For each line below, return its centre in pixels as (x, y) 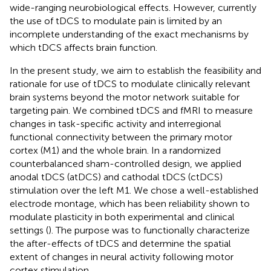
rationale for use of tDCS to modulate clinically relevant (130, 83)
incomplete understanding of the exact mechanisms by (129, 34)
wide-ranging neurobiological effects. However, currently (133, 7)
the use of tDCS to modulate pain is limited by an (116, 21)
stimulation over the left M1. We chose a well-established (134, 190)
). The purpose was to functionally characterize (149, 230)
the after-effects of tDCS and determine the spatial (120, 243)
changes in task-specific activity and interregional (116, 123)
